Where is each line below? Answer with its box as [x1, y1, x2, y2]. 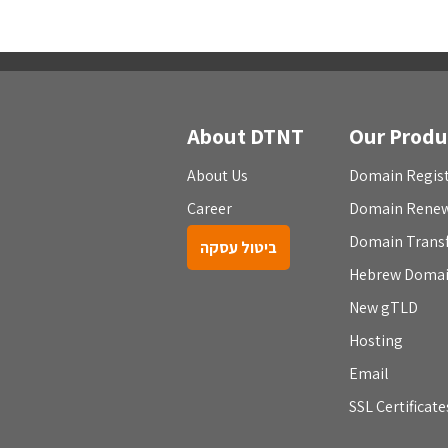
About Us [187, 165, 248, 186]
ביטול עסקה [200, 237, 277, 258]
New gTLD [348, 297, 418, 318]
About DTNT [187, 122, 304, 150]
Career [187, 198, 232, 219]
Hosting [348, 330, 403, 351]
